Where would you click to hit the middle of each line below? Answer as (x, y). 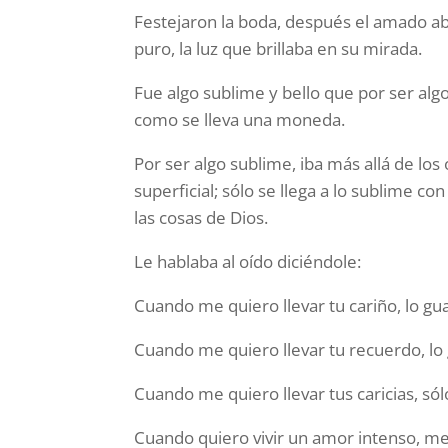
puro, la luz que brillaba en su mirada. (278, 48)
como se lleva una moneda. (240, 119)
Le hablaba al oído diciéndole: (248, 261)
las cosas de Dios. (201, 217)
